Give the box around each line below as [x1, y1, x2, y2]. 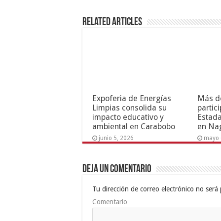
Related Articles [82, 16, 142, 28]
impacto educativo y [92, 112, 164, 122]
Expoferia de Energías [92, 93, 171, 103]
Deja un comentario [82, 163, 151, 175]
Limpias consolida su [92, 103, 167, 112]
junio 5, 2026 [99, 134, 134, 142]
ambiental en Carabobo [92, 121, 175, 131]
